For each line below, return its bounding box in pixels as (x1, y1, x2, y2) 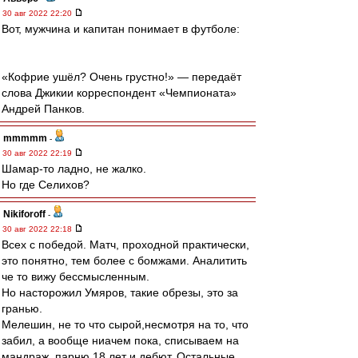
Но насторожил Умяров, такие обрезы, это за (2, 286, 238, 299)
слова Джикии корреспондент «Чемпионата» (2, 86, 237, 99)
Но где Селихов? (2, 178, 89, 191)
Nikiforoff (3, 209, 46, 220)
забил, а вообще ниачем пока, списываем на (2, 334, 239, 347)
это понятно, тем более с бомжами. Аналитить (2, 254, 247, 267)
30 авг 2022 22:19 (2, 149, 74, 157)
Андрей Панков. (2, 102, 85, 115)
